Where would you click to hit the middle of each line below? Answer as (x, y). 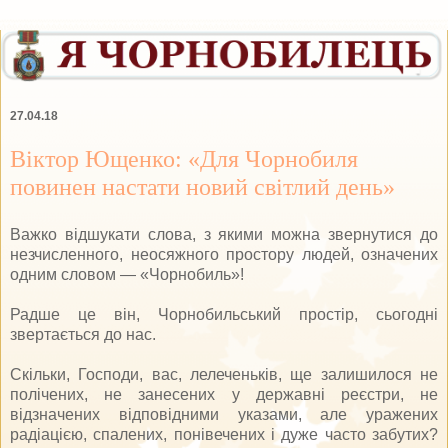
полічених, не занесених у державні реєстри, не (224, 394)
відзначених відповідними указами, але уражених (224, 414)
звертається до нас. (83, 334)
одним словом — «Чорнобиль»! (127, 274)
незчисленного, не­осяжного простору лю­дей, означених (224, 254)
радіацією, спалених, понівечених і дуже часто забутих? (224, 434)
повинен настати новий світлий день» (202, 186)
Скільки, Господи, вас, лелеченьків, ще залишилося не (224, 374)
